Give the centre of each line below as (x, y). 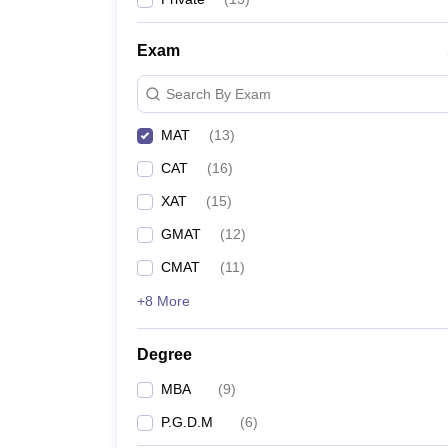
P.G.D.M (187, 422)
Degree (164, 354)
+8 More (163, 301)
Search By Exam (218, 93)
